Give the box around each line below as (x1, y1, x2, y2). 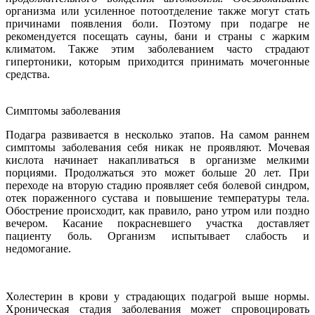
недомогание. (6, 242, 71, 255)
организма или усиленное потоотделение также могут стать (6, 4, 309, 17)
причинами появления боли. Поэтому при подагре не (6, 17, 309, 30)
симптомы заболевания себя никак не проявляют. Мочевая (6, 141, 309, 153)
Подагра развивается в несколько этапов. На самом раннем (6, 128, 309, 141)
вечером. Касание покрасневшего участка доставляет (6, 217, 309, 229)
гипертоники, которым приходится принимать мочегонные (6, 55, 309, 67)
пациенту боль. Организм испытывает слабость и (6, 229, 309, 242)
